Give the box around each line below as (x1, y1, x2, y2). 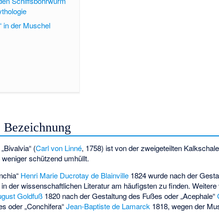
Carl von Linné (36, 143, 82, 153)
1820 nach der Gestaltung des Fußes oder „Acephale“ (43, 191, 218, 201)
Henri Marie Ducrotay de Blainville (21, 170, 129, 180)
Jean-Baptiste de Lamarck (66, 201, 151, 211)
